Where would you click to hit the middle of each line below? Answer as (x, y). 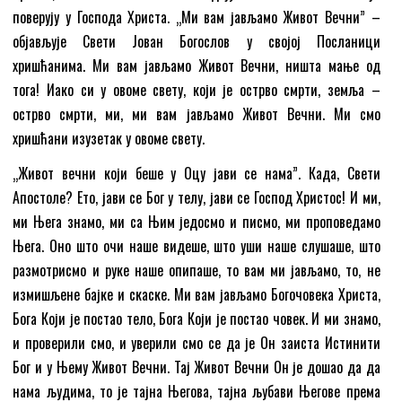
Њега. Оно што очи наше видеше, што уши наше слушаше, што (197, 245)
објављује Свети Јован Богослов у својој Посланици (197, 41)
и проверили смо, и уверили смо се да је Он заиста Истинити (197, 342)
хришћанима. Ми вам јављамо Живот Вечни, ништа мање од (197, 65)
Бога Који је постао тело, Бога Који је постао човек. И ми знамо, (197, 318)
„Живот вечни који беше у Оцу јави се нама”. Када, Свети (197, 173)
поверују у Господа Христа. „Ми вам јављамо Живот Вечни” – (197, 17)
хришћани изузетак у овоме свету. (109, 138)
